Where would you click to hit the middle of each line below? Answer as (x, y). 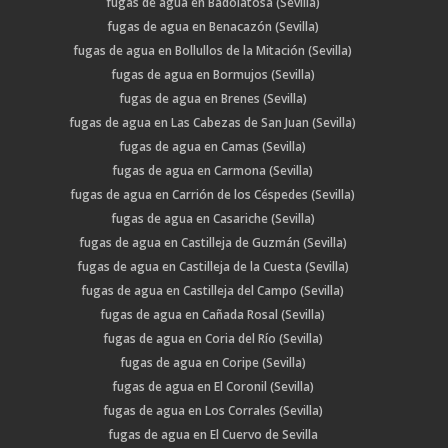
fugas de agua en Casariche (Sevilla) (212, 219)
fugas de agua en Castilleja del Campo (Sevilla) (213, 291)
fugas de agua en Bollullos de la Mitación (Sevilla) (213, 51)
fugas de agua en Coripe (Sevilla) (212, 363)
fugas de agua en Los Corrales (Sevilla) (212, 411)
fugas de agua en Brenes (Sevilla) (212, 99)
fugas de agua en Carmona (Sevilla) (213, 171)
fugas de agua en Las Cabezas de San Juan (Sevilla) (213, 123)
